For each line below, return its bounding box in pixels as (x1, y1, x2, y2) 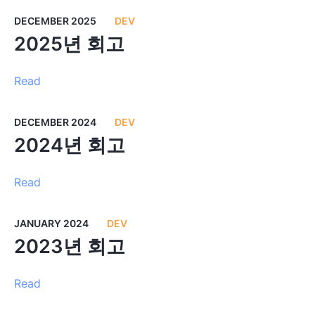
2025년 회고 (13, 32, 124, 56)
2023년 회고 (13, 235, 125, 258)
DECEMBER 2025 (13, 15, 96, 27)
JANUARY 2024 (13, 217, 89, 229)
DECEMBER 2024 (13, 116, 96, 128)
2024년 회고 (13, 134, 125, 157)
